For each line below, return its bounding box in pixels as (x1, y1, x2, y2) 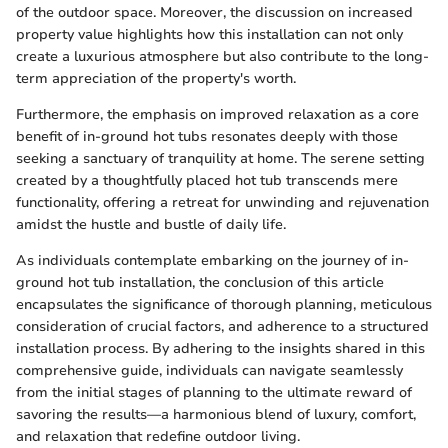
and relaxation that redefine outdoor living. (16, 426, 300, 446)
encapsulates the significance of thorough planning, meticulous (16, 294, 432, 314)
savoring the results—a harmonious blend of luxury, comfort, (16, 404, 416, 424)
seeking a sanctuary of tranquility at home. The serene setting (16, 148, 425, 168)
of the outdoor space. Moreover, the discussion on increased (16, 2, 413, 22)
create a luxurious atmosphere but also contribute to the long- (16, 46, 429, 66)
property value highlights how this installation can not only (16, 24, 403, 44)
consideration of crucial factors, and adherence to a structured (16, 316, 429, 336)
